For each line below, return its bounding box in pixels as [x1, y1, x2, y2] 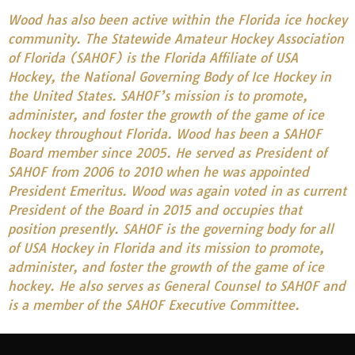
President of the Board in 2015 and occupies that [8, 201, 302, 218]
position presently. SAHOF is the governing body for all [8, 220, 334, 237]
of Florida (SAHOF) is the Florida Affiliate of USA [8, 49, 298, 66]
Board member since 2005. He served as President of [8, 144, 326, 161]
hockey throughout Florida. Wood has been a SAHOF [8, 125, 322, 142]
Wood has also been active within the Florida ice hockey [8, 11, 347, 28]
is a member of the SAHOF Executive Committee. [8, 296, 300, 313]
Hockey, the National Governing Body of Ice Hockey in [8, 68, 331, 85]
